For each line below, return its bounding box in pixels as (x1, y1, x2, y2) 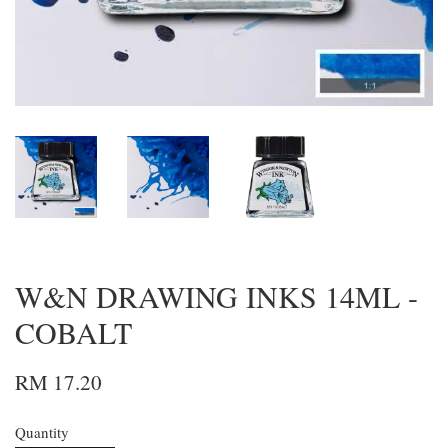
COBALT (15, 312, 132, 353)
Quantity (15, 422, 69, 443)
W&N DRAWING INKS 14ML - (15, 276, 418, 317)
